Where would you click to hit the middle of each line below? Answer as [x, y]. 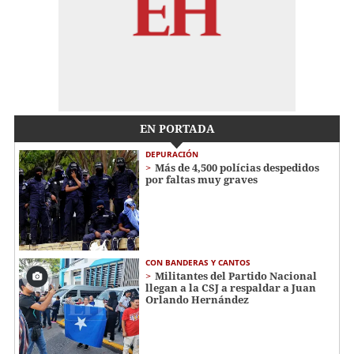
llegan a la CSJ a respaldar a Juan [231, 287]
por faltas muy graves [201, 180]
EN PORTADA [177, 129]
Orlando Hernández [197, 299]
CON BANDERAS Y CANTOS [198, 262]
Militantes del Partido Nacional [236, 275]
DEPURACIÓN [172, 154]
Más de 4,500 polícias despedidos [237, 168]
